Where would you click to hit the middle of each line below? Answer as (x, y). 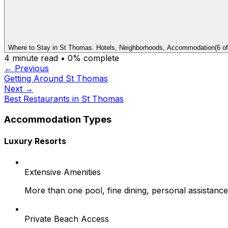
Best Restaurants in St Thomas (64, 98)
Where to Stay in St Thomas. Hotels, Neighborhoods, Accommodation (111, 47)
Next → (19, 88)
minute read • (39, 58)
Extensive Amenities (63, 172)
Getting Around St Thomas (56, 78)
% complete (96, 58)
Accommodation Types (58, 119)
